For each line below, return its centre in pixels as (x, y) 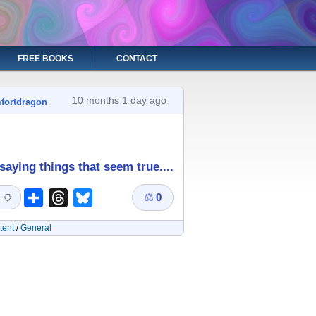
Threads (89, 197)
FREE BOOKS (45, 59)
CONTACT (137, 59)
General (36, 228)
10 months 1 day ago (120, 101)
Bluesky (113, 197)
